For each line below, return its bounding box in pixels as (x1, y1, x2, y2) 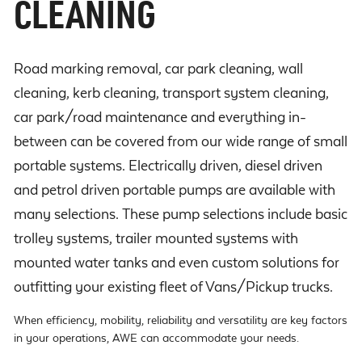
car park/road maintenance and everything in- (14, 109, 306, 125)
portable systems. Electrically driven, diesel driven (14, 158, 322, 174)
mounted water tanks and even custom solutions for (14, 255, 339, 271)
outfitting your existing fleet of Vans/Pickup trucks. (14, 279, 333, 295)
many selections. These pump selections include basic (14, 206, 347, 222)
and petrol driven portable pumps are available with (14, 182, 335, 198)
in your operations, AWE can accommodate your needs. (14, 331, 299, 344)
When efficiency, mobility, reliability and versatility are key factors (14, 314, 347, 326)
